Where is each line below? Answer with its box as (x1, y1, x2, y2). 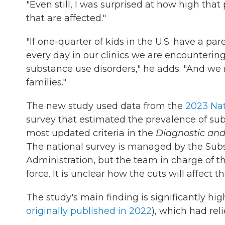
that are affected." (26, 13, 106, 24)
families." (26, 77, 66, 88)
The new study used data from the (26, 100, 185, 111)
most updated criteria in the (26, 128, 156, 139)
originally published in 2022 (26, 205, 152, 216)
